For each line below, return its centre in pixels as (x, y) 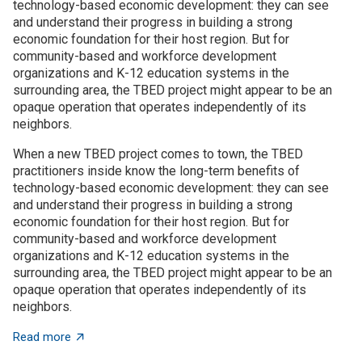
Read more (42, 337)
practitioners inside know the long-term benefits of (156, 170)
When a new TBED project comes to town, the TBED (158, 154)
